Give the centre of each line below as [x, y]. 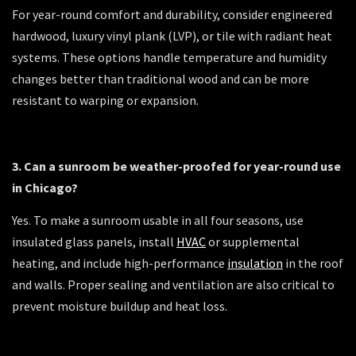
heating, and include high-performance [120, 263]
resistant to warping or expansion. [105, 100]
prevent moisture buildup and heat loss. [120, 306]
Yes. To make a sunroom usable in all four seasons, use [158, 221]
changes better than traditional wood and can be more [161, 78]
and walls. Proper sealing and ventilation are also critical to [173, 285]
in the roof [313, 263]
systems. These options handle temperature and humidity [169, 57]
